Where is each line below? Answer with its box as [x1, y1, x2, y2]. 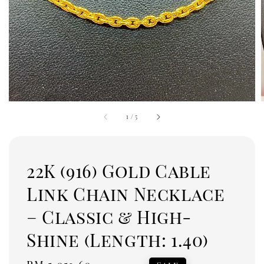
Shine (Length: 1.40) [27, 227, 209, 252]
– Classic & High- [27, 204, 192, 229]
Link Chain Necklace [27, 181, 225, 206]
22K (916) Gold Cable [27, 159, 212, 183]
